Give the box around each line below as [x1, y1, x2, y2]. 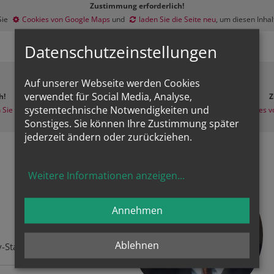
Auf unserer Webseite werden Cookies [24, 76, 200, 91]
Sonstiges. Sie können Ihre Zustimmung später [24, 117, 239, 131]
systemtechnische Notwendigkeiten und [24, 103, 209, 117]
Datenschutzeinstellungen [24, 42, 217, 64]
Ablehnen [115, 239, 159, 253]
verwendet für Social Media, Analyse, [24, 90, 192, 104]
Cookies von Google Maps [21, 13, 110, 24]
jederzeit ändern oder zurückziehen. [24, 130, 192, 144]
